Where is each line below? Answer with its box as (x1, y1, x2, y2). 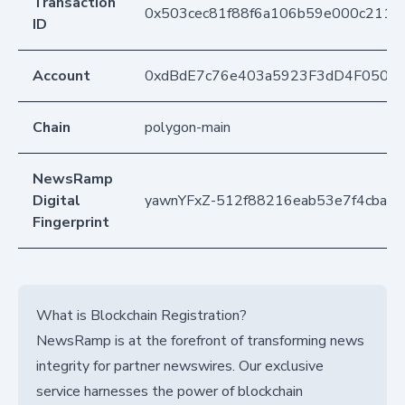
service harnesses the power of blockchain (36, 381, 303, 402)
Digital (33, 191, 80, 212)
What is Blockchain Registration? (36, 306, 247, 326)
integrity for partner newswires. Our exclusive (36, 356, 324, 377)
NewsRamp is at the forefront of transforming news (36, 331, 364, 352)
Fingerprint (33, 212, 109, 233)
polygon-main (145, 118, 231, 138)
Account (33, 66, 90, 87)
